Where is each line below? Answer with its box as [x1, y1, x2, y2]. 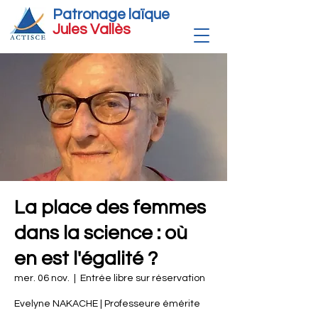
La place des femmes [14, 197, 206, 218]
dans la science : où [14, 223, 187, 243]
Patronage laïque [53, 7, 170, 22]
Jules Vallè [53, 22, 123, 37]
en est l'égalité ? [14, 248, 158, 269]
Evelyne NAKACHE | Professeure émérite [14, 299, 200, 309]
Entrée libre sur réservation [80, 273, 205, 283]
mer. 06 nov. [14, 273, 70, 283]
